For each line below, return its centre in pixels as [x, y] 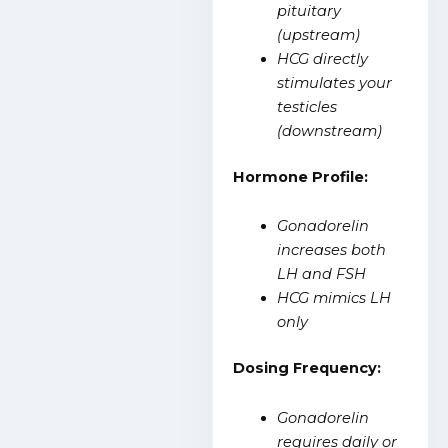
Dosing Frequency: [307, 368]
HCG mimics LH [334, 298]
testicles [307, 106]
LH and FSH [322, 274]
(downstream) [330, 130]
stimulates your [335, 82]
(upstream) [319, 34]
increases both [332, 250]
